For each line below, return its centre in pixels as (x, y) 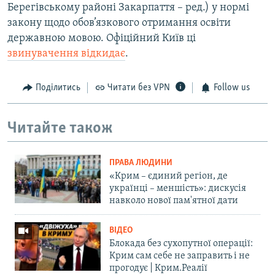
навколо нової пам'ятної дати (174, 201)
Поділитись (58, 88)
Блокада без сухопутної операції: (181, 244)
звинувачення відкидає (66, 54)
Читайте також (60, 128)
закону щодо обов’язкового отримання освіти (119, 23)
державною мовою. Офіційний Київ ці (102, 39)
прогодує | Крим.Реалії (158, 269)
